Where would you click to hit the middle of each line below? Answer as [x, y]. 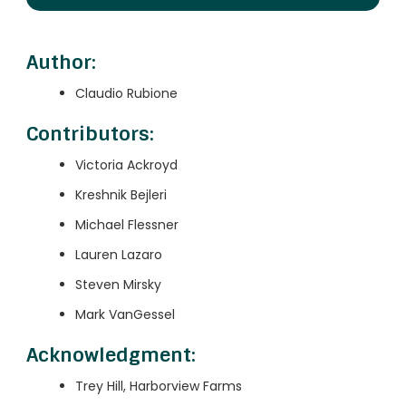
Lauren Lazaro [119, 255]
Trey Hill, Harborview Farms [159, 387]
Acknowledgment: [111, 355]
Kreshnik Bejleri [121, 195]
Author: [61, 63]
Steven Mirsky [118, 285]
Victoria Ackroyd [126, 165]
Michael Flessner [127, 225]
